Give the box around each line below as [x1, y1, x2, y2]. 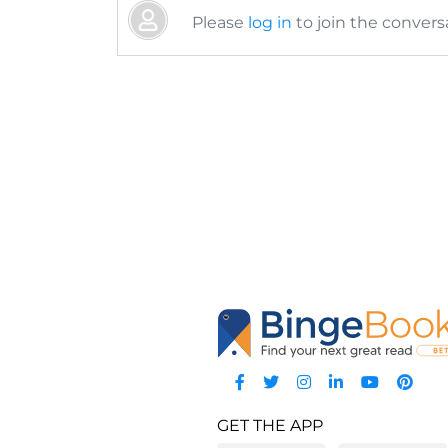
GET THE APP [217, 416, 323, 435]
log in [248, 13, 292, 32]
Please [192, 13, 248, 32]
